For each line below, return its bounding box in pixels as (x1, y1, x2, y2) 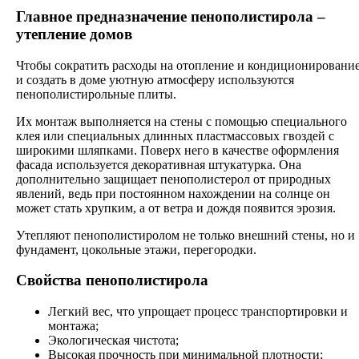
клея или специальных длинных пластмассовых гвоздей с (16, 128, 334, 143)
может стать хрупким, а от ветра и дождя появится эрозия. (16, 200, 336, 215)
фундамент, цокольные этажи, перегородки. (16, 242, 256, 256)
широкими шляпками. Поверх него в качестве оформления (16, 143, 339, 157)
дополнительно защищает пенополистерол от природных (16, 171, 331, 186)
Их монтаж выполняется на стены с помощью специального (16, 114, 347, 128)
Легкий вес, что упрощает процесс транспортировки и (48, 305, 348, 319)
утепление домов (16, 25, 132, 42)
